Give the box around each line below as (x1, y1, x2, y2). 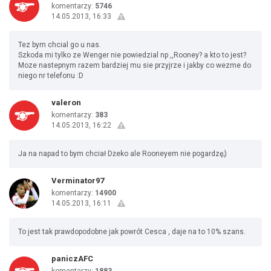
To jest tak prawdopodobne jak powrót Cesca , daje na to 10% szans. (18, 227, 246, 236)
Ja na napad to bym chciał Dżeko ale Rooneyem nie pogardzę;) (18, 149, 227, 158)
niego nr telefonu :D (18, 71, 83, 80)
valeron (51, 98, 81, 107)
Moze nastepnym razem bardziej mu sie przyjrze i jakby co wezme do (18, 61, 251, 70)
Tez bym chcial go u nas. (18, 41, 101, 49)
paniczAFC (51, 254, 93, 263)
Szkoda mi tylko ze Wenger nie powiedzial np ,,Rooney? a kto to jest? (18, 51, 246, 59)
